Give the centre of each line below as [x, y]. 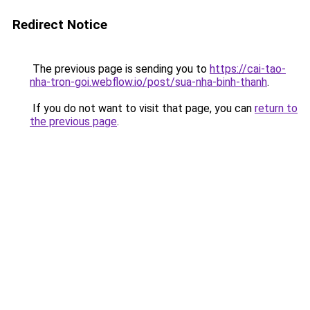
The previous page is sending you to [120, 69]
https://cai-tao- [248, 69]
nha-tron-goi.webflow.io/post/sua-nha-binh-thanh [148, 82]
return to [276, 108]
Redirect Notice [60, 25]
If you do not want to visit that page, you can [142, 108]
